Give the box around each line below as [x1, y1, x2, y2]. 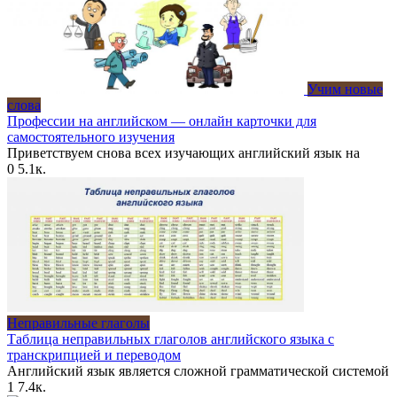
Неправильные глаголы [7, 315, 150, 331]
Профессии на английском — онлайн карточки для [7, 113, 316, 129]
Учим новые [307, 82, 383, 97]
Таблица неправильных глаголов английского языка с [7, 331, 334, 347]
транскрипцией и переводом [7, 347, 181, 363]
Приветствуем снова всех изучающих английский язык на [7, 145, 360, 161]
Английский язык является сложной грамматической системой [7, 363, 389, 379]
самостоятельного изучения [7, 129, 175, 145]
